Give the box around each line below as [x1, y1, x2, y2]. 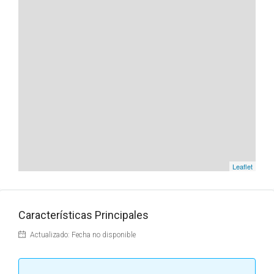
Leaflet [232, 161, 253, 171]
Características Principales [18, 209, 149, 221]
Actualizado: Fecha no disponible [28, 231, 136, 239]
